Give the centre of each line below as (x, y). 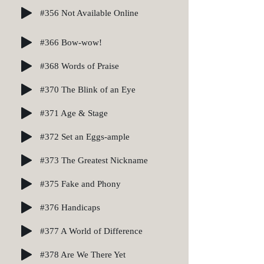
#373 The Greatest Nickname (94, 160)
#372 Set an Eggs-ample (85, 136)
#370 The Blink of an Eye (88, 89)
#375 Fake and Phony (80, 184)
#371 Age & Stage (74, 113)
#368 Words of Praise (80, 66)
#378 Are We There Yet (83, 254)
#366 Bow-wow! (71, 42)
